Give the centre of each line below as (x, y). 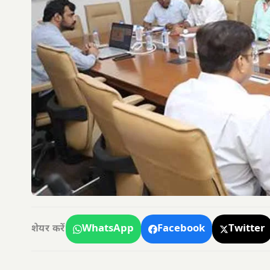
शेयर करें (48, 229)
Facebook (181, 229)
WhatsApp (108, 229)
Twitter (247, 229)
